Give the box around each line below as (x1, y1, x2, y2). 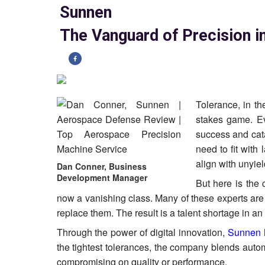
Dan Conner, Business (56, 160, 147, 172)
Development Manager (56, 172, 147, 183)
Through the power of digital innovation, (56, 225, 228, 239)
